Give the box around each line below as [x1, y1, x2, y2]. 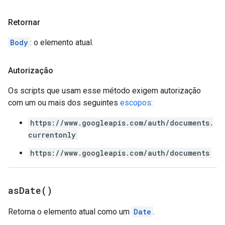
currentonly [28, 130, 76, 140]
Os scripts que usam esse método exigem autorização [8, 86, 201, 95]
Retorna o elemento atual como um [8, 207, 132, 216]
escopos [120, 98, 151, 107]
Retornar [8, 18, 40, 27]
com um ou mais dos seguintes [8, 98, 120, 107]
